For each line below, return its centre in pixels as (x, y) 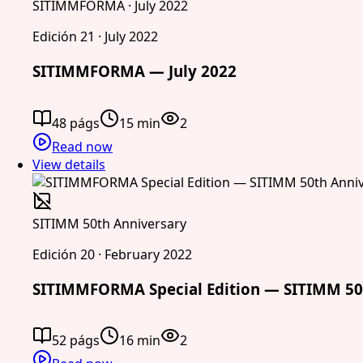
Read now (82, 146)
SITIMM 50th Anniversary (109, 223)
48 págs (76, 123)
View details (69, 164)
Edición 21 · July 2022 (95, 37)
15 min (140, 123)
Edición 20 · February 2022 (112, 254)
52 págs (76, 341)
